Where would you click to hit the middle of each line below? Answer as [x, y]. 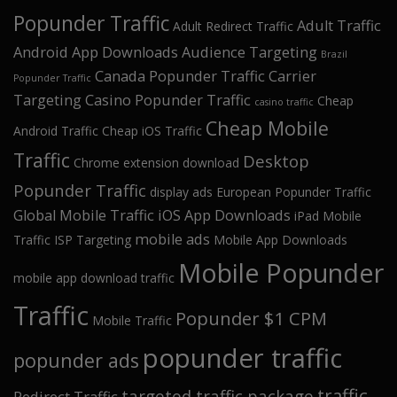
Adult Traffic [339, 25]
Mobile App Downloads [280, 239]
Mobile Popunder [281, 272]
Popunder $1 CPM [251, 318]
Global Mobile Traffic [84, 215]
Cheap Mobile [267, 128]
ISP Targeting [93, 239]
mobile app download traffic [94, 277]
